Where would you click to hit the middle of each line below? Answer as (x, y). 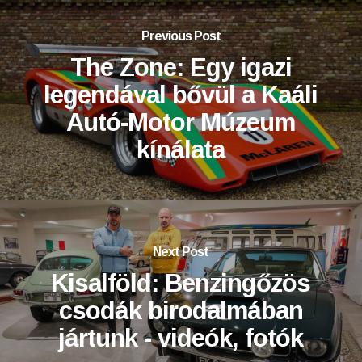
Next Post (181, 251)
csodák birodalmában (181, 310)
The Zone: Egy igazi (181, 67)
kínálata (181, 149)
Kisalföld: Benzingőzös (181, 283)
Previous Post (181, 36)
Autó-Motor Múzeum (181, 122)
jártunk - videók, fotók (181, 338)
